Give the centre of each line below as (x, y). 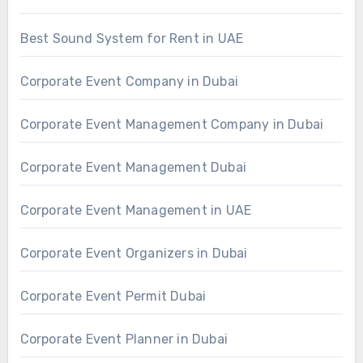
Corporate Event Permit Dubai (113, 296)
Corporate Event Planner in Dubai (124, 339)
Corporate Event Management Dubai (133, 167)
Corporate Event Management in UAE (136, 210)
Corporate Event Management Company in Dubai (172, 124)
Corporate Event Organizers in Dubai (134, 253)
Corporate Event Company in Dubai (129, 81)
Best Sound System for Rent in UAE (132, 38)
